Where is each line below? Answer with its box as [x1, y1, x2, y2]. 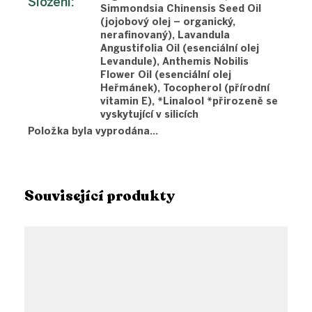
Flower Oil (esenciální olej [100, 69, 231, 81]
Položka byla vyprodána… [28, 125, 158, 138]
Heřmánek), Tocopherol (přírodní [100, 82, 270, 95]
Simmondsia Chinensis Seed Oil [100, 3, 261, 15]
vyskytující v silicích [100, 109, 198, 121]
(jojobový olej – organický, [100, 16, 235, 29]
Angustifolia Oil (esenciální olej [100, 42, 259, 55]
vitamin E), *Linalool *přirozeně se [100, 95, 278, 108]
